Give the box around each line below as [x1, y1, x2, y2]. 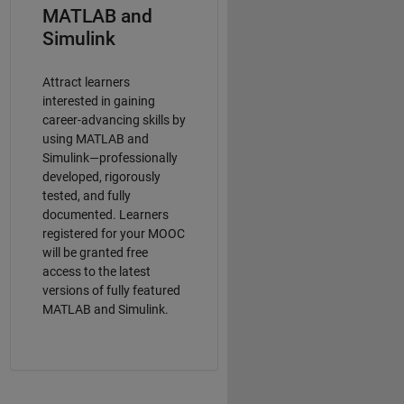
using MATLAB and [41, 131, 149, 146]
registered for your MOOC [41, 225, 185, 241]
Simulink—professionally [41, 150, 178, 165]
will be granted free [41, 244, 148, 260]
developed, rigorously [41, 169, 161, 184]
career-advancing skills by [41, 112, 186, 127]
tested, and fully [41, 188, 131, 203]
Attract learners [41, 74, 130, 89]
